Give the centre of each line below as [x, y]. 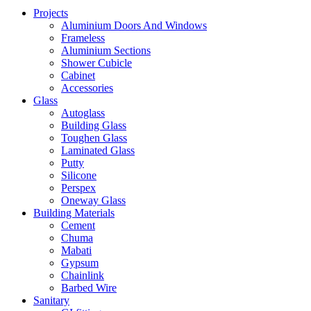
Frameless [83, 38]
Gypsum [80, 263]
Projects [51, 13]
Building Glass [94, 125]
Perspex [78, 188]
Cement [78, 225]
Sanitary [51, 300]
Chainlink [83, 275]
